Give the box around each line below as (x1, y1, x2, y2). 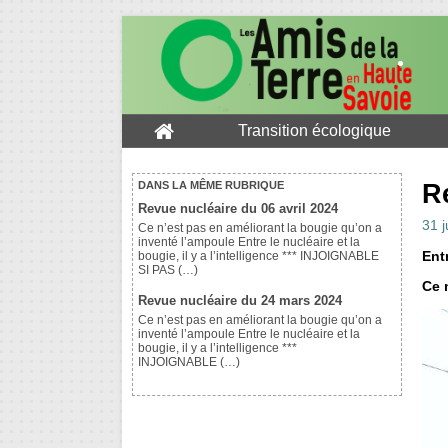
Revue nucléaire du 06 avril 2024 (138, 201, 338, 217)
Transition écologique (238, 122, 391, 140)
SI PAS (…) (138, 263, 198, 278)
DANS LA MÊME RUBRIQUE (138, 179, 284, 192)
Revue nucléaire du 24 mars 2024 (138, 293, 342, 309)
